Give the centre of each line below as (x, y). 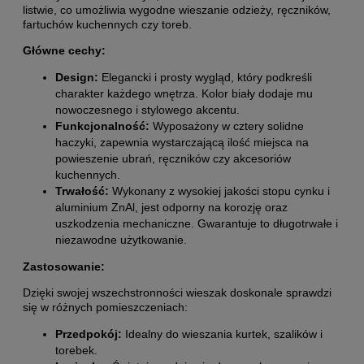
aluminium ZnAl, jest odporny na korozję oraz (171, 207)
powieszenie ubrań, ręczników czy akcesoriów (173, 158)
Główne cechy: (64, 50)
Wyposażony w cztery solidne (227, 126)
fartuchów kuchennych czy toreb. (107, 24)
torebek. (76, 350)
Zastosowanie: (64, 266)
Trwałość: (82, 191)
